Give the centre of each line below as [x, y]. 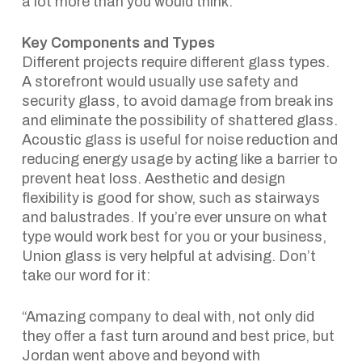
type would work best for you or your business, [174, 237]
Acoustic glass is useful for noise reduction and [179, 140]
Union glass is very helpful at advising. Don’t [168, 256]
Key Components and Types [118, 43]
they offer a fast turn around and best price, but [178, 336]
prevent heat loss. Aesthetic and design [153, 179]
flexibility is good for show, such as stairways [170, 198]
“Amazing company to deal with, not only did [168, 317]
